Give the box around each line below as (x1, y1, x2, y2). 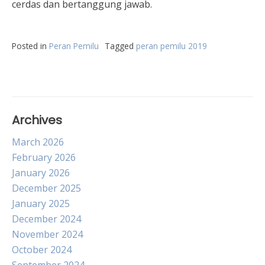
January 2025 (12, 197, 70, 210)
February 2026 (12, 151, 76, 164)
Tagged (105, 40, 136, 51)
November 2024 (12, 228, 83, 241)
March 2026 (12, 135, 64, 148)
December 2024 (12, 212, 81, 225)
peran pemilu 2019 (136, 40, 207, 51)
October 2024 (12, 243, 72, 256)
